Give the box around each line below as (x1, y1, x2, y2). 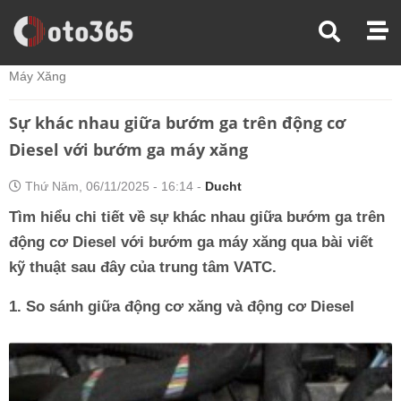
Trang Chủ (9, 25, 69, 39)
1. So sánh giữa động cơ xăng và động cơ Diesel (9, 298, 354, 315)
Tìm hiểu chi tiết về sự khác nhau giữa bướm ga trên (9, 209, 385, 226)
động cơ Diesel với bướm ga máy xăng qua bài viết (9, 234, 373, 251)
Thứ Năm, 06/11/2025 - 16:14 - (21, 179, 205, 193)
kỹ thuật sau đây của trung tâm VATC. (9, 259, 277, 276)
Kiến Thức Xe (93, 25, 170, 39)
